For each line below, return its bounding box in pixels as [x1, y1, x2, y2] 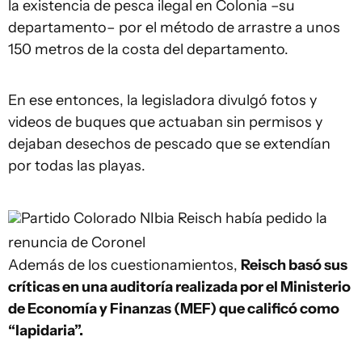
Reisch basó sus [241, 256, 347, 274]
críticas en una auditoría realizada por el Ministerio [8, 278, 351, 296]
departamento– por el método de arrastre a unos [8, 19, 340, 36]
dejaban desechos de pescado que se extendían [8, 135, 330, 153]
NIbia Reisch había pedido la [140, 209, 327, 227]
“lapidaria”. [8, 322, 86, 339]
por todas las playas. [8, 157, 145, 175]
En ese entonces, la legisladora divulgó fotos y [8, 91, 317, 109]
